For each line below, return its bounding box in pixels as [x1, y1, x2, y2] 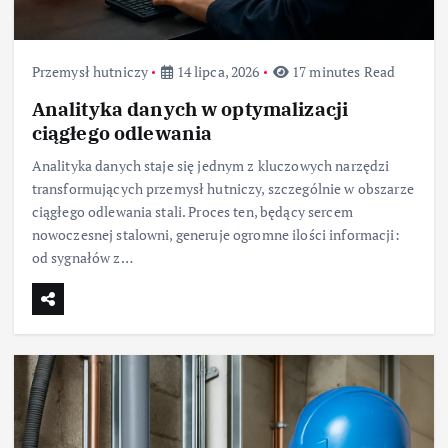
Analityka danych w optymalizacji [31, 95, 349, 121]
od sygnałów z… [31, 247, 133, 267]
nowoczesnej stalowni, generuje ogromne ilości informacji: [31, 224, 400, 244]
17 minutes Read [288, 61, 396, 81]
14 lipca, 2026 [173, 61, 260, 81]
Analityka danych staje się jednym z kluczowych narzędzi [31, 155, 390, 175]
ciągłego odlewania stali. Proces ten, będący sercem [31, 201, 353, 221]
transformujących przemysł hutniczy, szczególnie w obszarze [31, 178, 414, 198]
